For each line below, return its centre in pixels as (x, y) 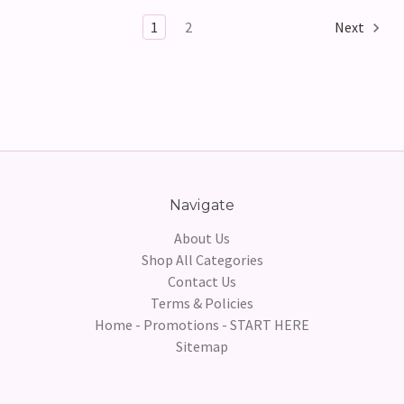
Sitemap (202, 347)
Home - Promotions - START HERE (202, 325)
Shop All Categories (202, 260)
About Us (202, 239)
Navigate (202, 206)
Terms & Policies (202, 303)
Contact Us (202, 282)
